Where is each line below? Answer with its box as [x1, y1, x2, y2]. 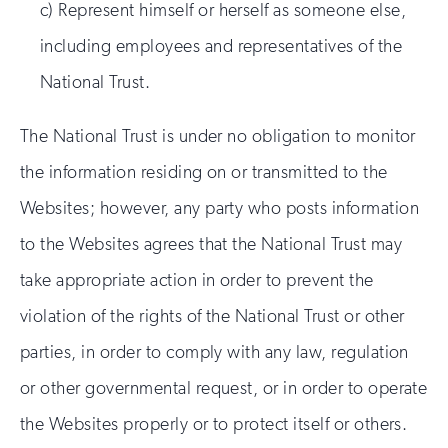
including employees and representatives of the [40, 35, 403, 57]
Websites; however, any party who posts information [20, 197, 420, 219]
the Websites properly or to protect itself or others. [20, 413, 408, 435]
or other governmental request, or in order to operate [20, 377, 428, 399]
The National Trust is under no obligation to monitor [20, 125, 416, 147]
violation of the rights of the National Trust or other [20, 305, 405, 327]
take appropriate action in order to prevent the [20, 269, 374, 291]
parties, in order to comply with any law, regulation [20, 341, 409, 363]
